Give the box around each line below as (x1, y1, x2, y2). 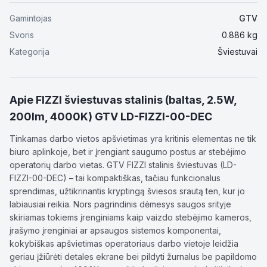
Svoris (10, 30, 34, 40)
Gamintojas (10, 13, 52, 23)
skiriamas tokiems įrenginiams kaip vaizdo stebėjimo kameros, (10, 212, 252, 222)
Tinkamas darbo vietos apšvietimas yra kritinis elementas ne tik (10, 133, 256, 144)
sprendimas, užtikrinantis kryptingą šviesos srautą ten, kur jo (10, 186, 245, 196)
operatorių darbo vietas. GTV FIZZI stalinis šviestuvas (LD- (10, 160, 237, 170)
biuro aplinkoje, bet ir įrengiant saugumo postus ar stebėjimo (10, 147, 246, 157)
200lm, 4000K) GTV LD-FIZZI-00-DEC (10, 110, 212, 123)
